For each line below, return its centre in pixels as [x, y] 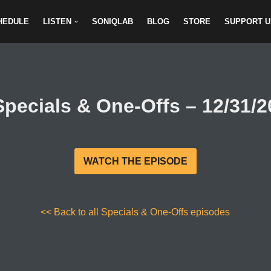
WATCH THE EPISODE [135, 162]
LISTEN [57, 22]
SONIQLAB [113, 22]
